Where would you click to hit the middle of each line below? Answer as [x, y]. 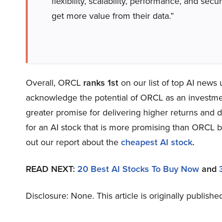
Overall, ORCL [55, 83]
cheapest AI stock [157, 142]
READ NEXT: [52, 169]
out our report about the [73, 142]
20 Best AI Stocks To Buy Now [138, 169]
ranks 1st [101, 83]
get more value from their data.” [113, 16]
